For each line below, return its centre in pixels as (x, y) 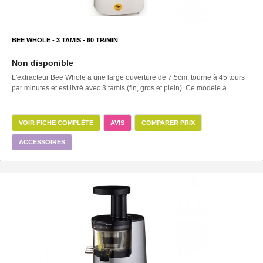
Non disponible (43, 63)
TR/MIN (106, 40)
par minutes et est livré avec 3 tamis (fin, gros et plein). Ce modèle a (119, 88)
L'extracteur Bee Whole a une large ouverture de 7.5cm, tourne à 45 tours (128, 77)
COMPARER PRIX (168, 122)
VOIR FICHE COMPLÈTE (56, 122)
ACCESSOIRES (42, 142)
